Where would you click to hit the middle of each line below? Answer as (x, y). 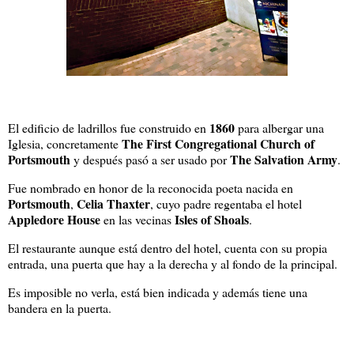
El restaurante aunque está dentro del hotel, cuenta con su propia (168, 247)
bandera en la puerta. (62, 307)
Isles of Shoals (212, 219)
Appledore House (54, 219)
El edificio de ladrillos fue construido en (109, 128)
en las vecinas (137, 219)
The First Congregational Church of (218, 144)
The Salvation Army (284, 160)
